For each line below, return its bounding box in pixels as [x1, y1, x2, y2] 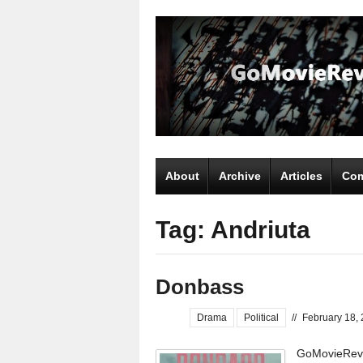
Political [244, 311, 279, 323]
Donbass [156, 274, 244, 299]
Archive [219, 169, 261, 182]
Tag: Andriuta [156, 216, 310, 243]
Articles [280, 169, 322, 182]
